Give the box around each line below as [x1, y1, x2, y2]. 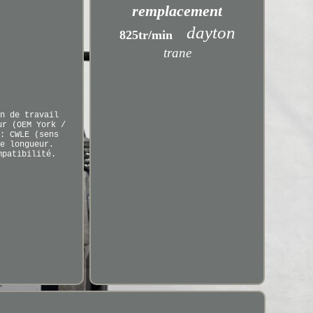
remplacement [132, 2, 223, 20]
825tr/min [119, 28, 173, 42]
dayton [186, 23, 235, 42]
